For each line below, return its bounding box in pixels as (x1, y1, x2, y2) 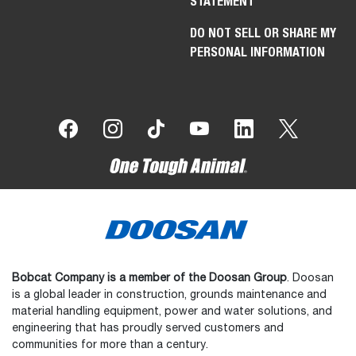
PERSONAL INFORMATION (190, 44, 325, 60)
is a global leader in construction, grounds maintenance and (12, 288, 327, 300)
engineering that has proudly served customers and (12, 322, 284, 334)
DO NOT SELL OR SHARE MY (190, 25, 336, 41)
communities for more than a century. (12, 339, 208, 350)
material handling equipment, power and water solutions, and (12, 305, 332, 317)
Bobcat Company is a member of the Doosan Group (12, 272, 287, 284)
